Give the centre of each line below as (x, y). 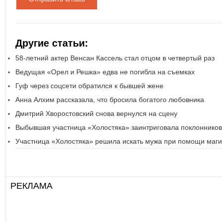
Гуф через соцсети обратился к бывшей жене (89, 86)
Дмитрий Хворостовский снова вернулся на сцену (96, 113)
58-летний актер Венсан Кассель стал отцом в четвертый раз (115, 58)
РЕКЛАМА (31, 186)
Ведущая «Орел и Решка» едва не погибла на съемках (105, 72)
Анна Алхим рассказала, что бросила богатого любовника (110, 100)
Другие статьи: (52, 43)
